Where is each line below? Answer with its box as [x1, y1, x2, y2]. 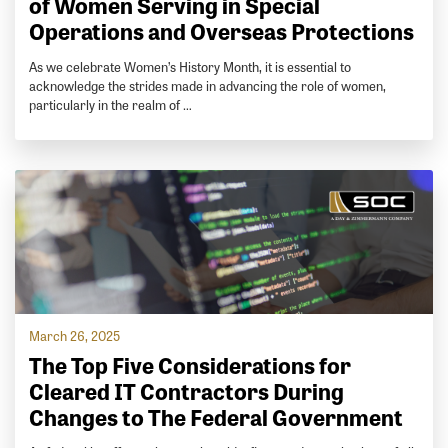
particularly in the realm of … [29, 94, 193, 114]
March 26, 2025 [29, 325, 121, 345]
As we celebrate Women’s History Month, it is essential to [29, 56, 352, 76]
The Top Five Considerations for [29, 347, 352, 381]
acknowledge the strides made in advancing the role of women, [29, 75, 387, 95]
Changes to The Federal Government [29, 399, 404, 433]
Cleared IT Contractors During [29, 373, 345, 407]
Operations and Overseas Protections [29, 14, 415, 48]
